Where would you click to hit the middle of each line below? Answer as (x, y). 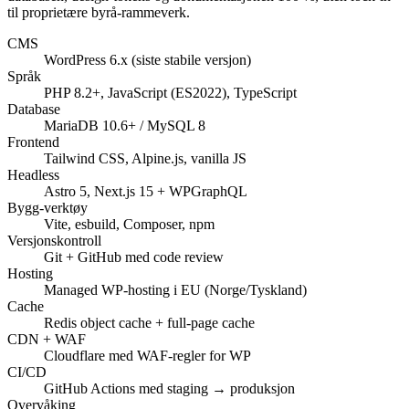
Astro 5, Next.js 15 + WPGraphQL (146, 192)
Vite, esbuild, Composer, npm (129, 225)
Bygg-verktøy (47, 208)
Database (34, 110)
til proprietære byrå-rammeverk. (99, 13)
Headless (33, 175)
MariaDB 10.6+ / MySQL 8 (125, 126)
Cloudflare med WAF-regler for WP (147, 356)
